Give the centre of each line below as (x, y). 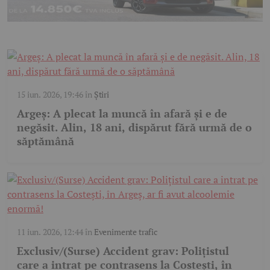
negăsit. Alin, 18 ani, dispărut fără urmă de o (134, 127)
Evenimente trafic (126, 232)
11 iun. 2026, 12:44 (50, 232)
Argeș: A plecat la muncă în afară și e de (122, 114)
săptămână (46, 141)
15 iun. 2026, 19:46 (50, 95)
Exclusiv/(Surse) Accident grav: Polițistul (123, 251)
